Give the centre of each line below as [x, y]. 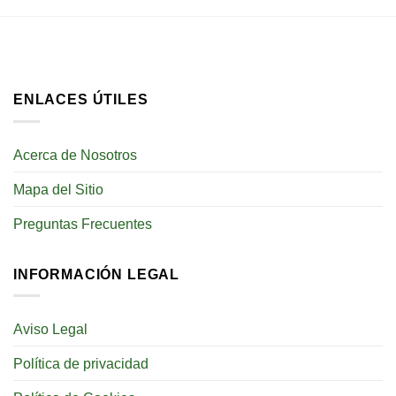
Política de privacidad [81, 363]
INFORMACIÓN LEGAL [97, 274]
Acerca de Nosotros [75, 154]
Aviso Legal [50, 328]
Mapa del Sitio [58, 189]
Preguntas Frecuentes [83, 223]
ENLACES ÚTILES [81, 99]
